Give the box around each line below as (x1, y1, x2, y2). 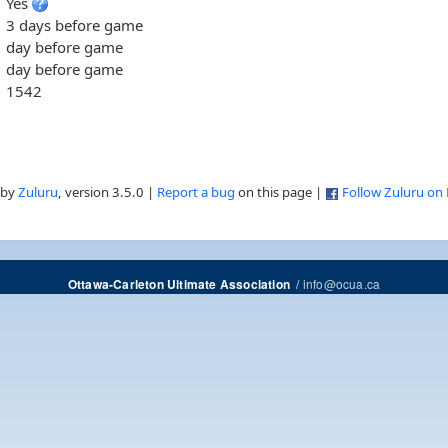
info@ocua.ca (302, 275, 381, 293)
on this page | (235, 183, 325, 202)
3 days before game (5, 14, 143, 35)
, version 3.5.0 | (58, 183, 157, 202)
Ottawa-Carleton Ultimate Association (67, 276, 290, 294)
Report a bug (157, 183, 235, 202)
